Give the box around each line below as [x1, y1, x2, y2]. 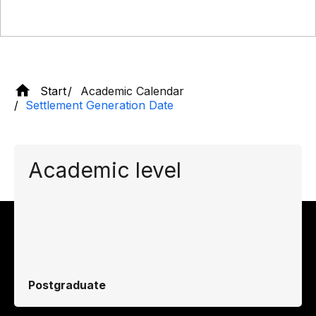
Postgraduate [28, 278, 106, 292]
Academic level [28, 157, 181, 183]
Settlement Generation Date [25, 98, 174, 112]
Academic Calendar [80, 83, 184, 98]
